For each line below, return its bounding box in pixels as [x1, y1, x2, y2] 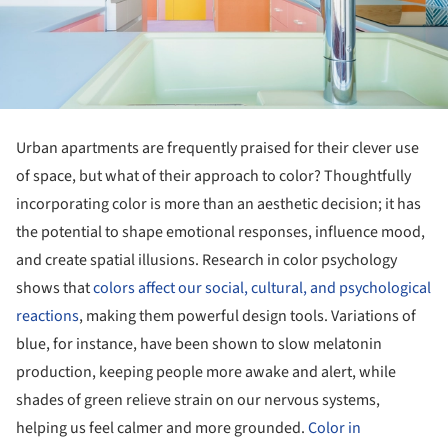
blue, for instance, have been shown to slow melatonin [16, 333, 382, 356]
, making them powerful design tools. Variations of [79, 305, 416, 328]
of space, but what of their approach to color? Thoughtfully [16, 165, 411, 188]
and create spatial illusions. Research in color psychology [16, 249, 397, 272]
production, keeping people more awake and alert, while [16, 361, 396, 384]
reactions [16, 305, 79, 328]
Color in [308, 417, 361, 440]
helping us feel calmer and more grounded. [16, 417, 308, 440]
